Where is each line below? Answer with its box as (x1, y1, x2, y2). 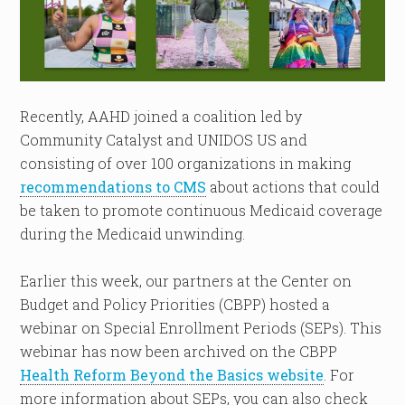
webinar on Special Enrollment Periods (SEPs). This (20, 317, 382, 337)
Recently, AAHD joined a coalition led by (20, 106, 303, 126)
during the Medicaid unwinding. (20, 223, 246, 243)
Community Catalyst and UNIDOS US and (20, 129, 308, 149)
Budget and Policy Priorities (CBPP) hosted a (20, 294, 331, 314)
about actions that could (206, 176, 381, 196)
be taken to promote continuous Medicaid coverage (20, 200, 383, 220)
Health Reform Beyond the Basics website (20, 364, 325, 384)
